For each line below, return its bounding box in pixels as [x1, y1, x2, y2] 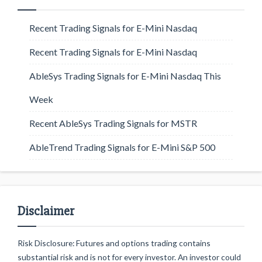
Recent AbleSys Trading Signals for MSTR [29, 118, 197, 129]
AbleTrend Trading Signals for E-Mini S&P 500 [29, 142, 215, 153]
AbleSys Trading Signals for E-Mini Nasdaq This [29, 70, 221, 81]
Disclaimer [18, 204, 74, 219]
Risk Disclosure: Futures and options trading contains [18, 238, 211, 248]
